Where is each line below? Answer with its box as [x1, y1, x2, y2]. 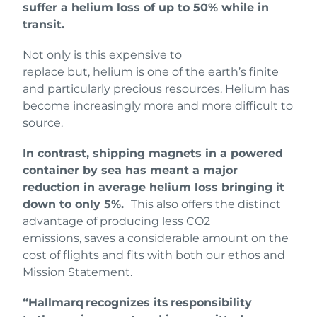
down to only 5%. [23, 197, 131, 211]
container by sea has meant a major [23, 163, 238, 177]
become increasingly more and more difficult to [23, 98, 293, 113]
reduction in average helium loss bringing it [23, 180, 284, 194]
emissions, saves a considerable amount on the [23, 231, 289, 245]
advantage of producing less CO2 [23, 214, 210, 228]
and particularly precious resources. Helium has [23, 81, 289, 96]
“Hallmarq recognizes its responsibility [23, 295, 252, 309]
